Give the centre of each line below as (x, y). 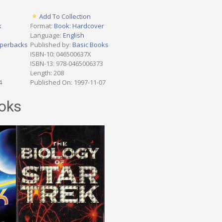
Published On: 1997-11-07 (68, 83)
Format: (42, 26)
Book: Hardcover (79, 26)
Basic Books (90, 45)
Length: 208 (47, 73)
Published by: (51, 45)
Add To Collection (65, 17)
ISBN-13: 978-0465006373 (67, 64)
